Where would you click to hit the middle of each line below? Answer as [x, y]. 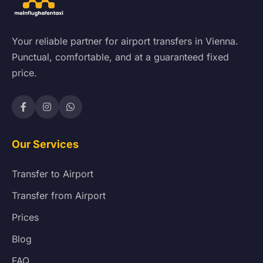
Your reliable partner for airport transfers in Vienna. [125, 41]
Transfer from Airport [59, 195]
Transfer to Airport [53, 173]
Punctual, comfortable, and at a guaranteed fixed [120, 57]
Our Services [45, 144]
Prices [25, 217]
